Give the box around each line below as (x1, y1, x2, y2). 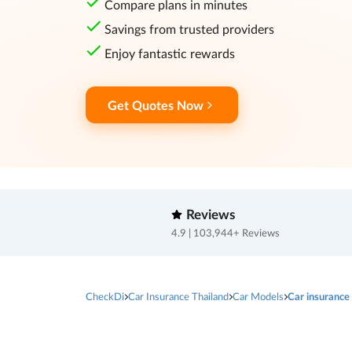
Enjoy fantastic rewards (104, 46, 235, 61)
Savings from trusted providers (104, 21, 274, 37)
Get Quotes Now (107, 97, 203, 113)
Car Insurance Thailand (127, 290, 229, 303)
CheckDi (85, 290, 124, 303)
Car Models (232, 290, 284, 303)
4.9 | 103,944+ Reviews (171, 227, 280, 240)
